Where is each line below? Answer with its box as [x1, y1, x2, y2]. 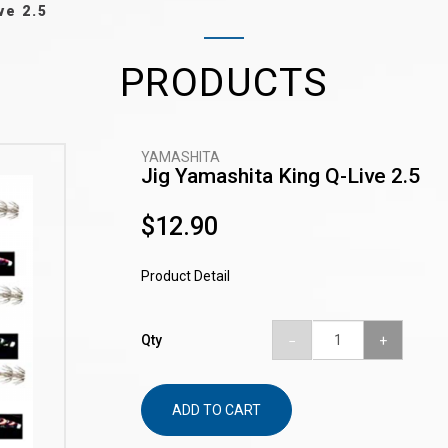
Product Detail [140, 268, 230, 284]
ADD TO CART [171, 402, 261, 418]
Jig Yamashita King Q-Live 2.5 [140, 164, 420, 188]
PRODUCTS [119, 59, 329, 106]
